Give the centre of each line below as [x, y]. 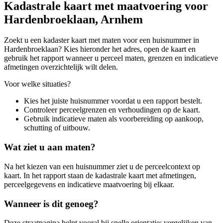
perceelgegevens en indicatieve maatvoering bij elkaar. [89, 184]
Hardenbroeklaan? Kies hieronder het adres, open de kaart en [100, 49]
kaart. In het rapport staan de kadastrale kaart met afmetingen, [100, 175]
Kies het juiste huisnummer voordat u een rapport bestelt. [113, 101]
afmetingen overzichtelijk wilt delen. [61, 67]
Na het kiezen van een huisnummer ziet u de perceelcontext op [102, 166]
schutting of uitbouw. [57, 128]
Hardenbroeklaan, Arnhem [73, 19]
